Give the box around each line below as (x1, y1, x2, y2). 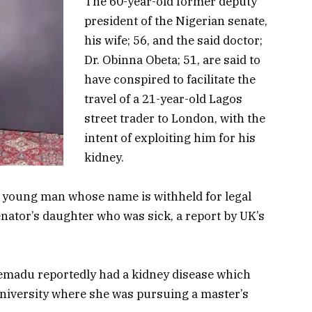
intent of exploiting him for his (84, 130, 256, 146)
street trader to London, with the (84, 110, 266, 126)
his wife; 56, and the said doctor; (84, 32, 263, 48)
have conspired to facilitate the (84, 71, 256, 87)
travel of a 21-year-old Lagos (84, 91, 243, 107)
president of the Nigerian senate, (84, 13, 268, 29)
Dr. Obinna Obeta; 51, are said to (84, 52, 261, 68)
